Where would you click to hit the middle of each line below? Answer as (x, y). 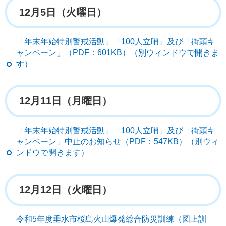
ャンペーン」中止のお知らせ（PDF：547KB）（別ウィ (118, 141)
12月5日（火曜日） (63, 12)
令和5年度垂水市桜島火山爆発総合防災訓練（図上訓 (111, 219)
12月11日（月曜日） (66, 101)
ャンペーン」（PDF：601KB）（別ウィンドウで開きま (118, 52)
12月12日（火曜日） (66, 189)
